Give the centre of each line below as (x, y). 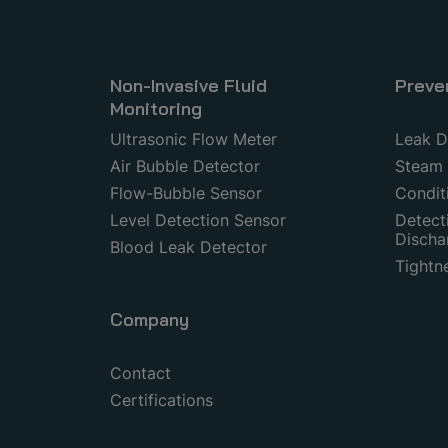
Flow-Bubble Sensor (186, 192)
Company (149, 319)
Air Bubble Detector (185, 165)
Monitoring (156, 108)
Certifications (161, 399)
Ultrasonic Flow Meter (193, 138)
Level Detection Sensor (198, 219)
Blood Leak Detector (188, 246)
